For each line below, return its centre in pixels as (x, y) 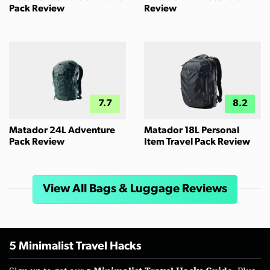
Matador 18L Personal (192, 130)
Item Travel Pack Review (197, 142)
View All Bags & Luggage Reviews (135, 189)
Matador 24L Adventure (62, 130)
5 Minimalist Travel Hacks (75, 247)
